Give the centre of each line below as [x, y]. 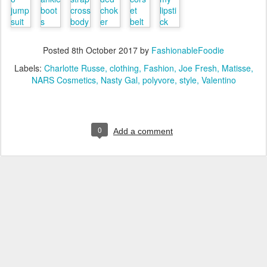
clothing [124, 68]
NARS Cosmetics [63, 80]
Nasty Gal [119, 80]
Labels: [29, 68]
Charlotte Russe [74, 68]
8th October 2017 [105, 50]
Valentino [218, 80]
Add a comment [143, 131]
